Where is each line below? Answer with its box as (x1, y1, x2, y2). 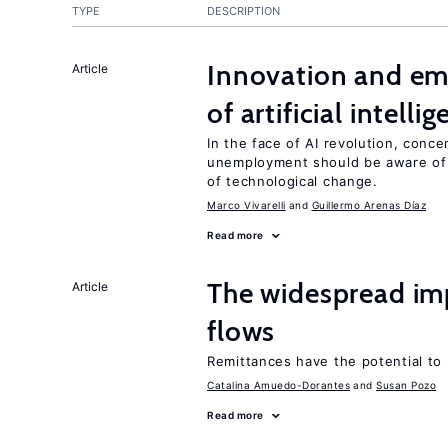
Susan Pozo (376, 379, 436, 391)
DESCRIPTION (207, 4, 280, 18)
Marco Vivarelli (207, 199, 286, 211)
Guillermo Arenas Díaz (311, 199, 426, 211)
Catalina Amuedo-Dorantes (207, 379, 350, 391)
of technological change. (207, 173, 378, 189)
